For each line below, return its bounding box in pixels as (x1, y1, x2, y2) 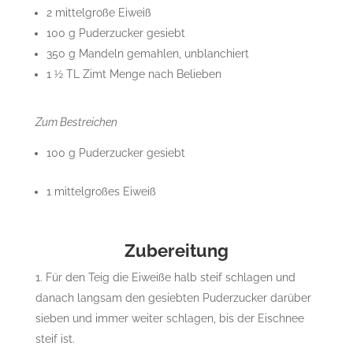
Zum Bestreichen (35, 116, 117, 129)
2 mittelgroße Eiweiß (46, 6, 151, 20)
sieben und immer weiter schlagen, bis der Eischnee (35, 312, 304, 325)
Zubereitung (124, 240, 229, 262)
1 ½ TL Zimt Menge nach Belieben (46, 68, 221, 81)
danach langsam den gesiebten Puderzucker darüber (35, 292, 311, 305)
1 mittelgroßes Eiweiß (46, 185, 156, 199)
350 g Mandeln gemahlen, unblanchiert (46, 47, 249, 61)
